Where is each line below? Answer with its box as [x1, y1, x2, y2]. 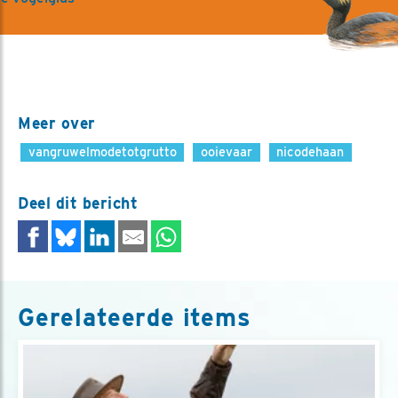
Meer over [18, 114, 96, 133]
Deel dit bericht [18, 194, 139, 213]
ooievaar [200, 144, 252, 160]
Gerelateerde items [18, 302, 251, 332]
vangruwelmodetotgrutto [28, 144, 177, 160]
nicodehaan [276, 144, 345, 160]
